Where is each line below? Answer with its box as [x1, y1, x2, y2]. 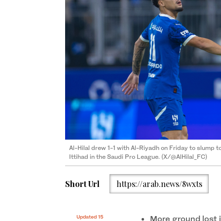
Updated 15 [76, 214, 104, 220]
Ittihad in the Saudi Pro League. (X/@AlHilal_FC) [69, 153, 207, 161]
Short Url [65, 178, 100, 189]
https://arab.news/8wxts [116, 178, 202, 189]
